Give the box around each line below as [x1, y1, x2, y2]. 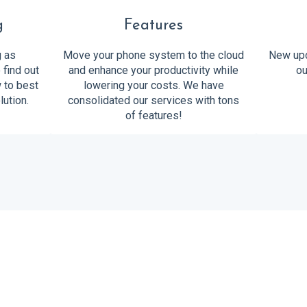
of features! [125, 108, 182, 122]
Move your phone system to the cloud [63, 48, 244, 62]
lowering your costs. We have [83, 78, 224, 92]
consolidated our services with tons [68, 93, 239, 107]
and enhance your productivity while [69, 63, 238, 77]
